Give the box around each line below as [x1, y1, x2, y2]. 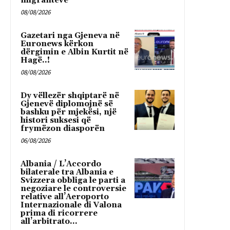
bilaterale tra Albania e [21, 167, 113, 178]
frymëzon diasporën [21, 124, 105, 134]
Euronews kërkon [21, 39, 93, 49]
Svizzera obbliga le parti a [21, 176, 125, 186]
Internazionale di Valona [21, 200, 122, 210]
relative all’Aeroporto [21, 192, 109, 202]
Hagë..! [21, 55, 50, 66]
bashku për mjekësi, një [21, 107, 117, 118]
